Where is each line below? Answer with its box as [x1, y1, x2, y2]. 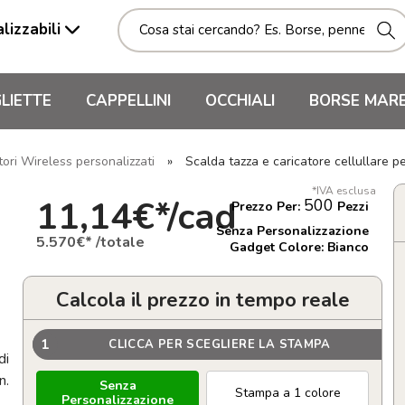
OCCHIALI [205, 90, 275, 111]
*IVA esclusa [312, 184, 376, 198]
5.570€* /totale [36, 231, 145, 252]
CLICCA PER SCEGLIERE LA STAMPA [108, 335, 331, 353]
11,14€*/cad [36, 192, 237, 241]
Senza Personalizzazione [216, 222, 369, 240]
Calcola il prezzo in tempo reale [55, 287, 350, 314]
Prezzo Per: [231, 198, 304, 215]
